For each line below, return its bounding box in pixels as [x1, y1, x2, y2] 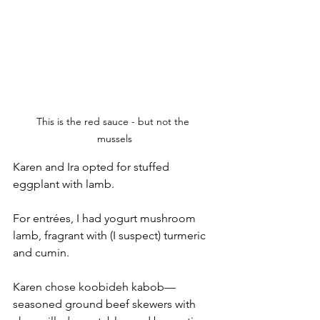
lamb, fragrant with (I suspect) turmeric [13, 229, 209, 243]
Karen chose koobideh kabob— [13, 280, 176, 294]
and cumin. [13, 246, 72, 260]
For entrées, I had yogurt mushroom [13, 211, 199, 226]
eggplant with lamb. [13, 177, 114, 191]
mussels [96, 132, 132, 146]
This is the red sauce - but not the [36, 115, 192, 129]
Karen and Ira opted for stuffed [13, 160, 172, 174]
